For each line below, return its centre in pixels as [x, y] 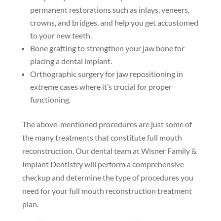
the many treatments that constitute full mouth [102, 137]
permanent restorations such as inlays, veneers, [110, 9]
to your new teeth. [61, 35]
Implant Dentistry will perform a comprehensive [103, 164]
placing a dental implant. [71, 61]
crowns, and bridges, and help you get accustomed [114, 22]
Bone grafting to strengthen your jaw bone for [107, 48]
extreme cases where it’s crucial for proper [101, 86]
